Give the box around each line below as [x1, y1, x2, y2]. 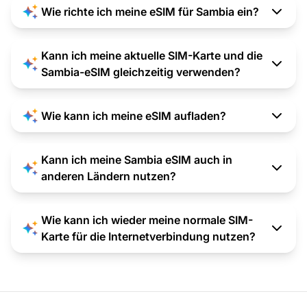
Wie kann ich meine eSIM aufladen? [41, 108, 226, 123]
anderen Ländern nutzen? [41, 169, 176, 183]
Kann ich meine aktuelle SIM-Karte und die [41, 48, 262, 62]
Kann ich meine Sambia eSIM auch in [41, 152, 232, 167]
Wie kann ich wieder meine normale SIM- [41, 212, 253, 227]
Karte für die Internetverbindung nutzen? [41, 229, 256, 243]
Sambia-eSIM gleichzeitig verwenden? [41, 64, 241, 79]
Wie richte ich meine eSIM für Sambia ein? [41, 4, 259, 19]
